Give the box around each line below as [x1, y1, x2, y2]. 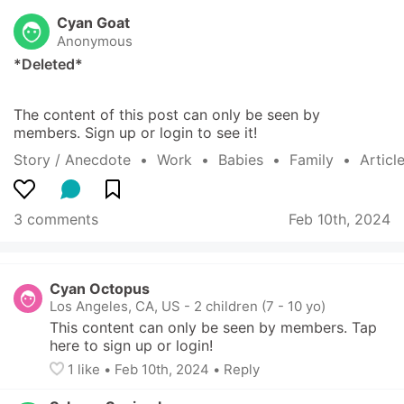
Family [289, 151, 334, 169]
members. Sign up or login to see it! [14, 124, 257, 142]
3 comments [14, 210, 98, 228]
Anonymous [57, 32, 133, 50]
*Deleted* [14, 55, 83, 73]
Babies [218, 151, 263, 169]
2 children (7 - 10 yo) [194, 297, 326, 315]
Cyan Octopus [50, 279, 150, 298]
